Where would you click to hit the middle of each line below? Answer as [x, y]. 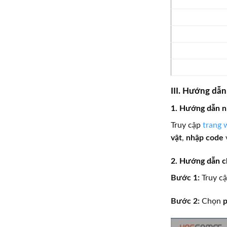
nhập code [205, 138]
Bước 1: [185, 178]
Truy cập [187, 125]
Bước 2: [185, 201]
